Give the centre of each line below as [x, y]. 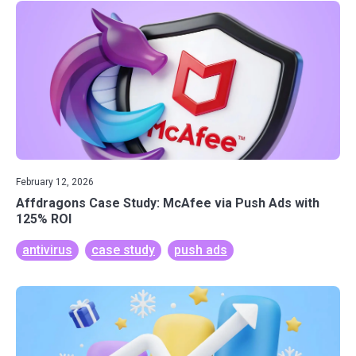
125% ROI [44, 219]
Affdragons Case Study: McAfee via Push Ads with [168, 203]
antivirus [47, 250]
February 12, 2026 [55, 182]
